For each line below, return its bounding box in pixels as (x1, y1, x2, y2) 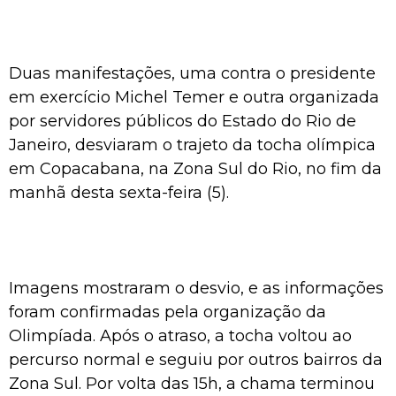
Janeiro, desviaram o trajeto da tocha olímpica (9, 134, 376, 155)
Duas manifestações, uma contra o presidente (9, 63, 376, 83)
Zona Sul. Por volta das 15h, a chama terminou (9, 373, 375, 393)
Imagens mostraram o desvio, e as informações (9, 278, 384, 298)
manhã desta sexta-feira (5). (9, 182, 229, 202)
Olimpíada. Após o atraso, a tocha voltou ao (9, 325, 352, 346)
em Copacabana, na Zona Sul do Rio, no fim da (9, 158, 382, 179)
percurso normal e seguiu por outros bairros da (9, 349, 383, 369)
